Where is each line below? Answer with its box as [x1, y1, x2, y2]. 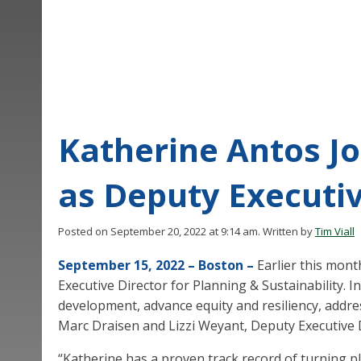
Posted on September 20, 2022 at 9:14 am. [58, 224, 260, 239]
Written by [263, 224, 315, 239]
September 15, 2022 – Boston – [58, 256, 254, 274]
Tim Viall [315, 224, 355, 239]
